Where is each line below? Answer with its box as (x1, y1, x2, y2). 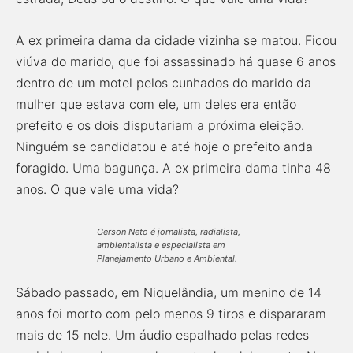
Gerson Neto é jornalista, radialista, (97, 226, 240, 237)
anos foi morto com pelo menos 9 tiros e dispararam (16, 306, 326, 321)
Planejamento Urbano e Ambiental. (97, 253, 237, 264)
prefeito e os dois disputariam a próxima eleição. (16, 117, 304, 133)
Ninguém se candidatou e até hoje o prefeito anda (16, 139, 313, 154)
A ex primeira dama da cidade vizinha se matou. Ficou (16, 32, 336, 48)
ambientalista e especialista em (97, 240, 225, 251)
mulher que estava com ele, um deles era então (16, 96, 296, 112)
